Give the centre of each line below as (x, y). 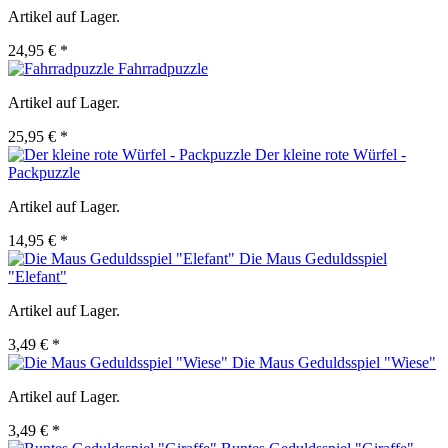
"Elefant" (37, 277)
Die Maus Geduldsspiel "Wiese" (334, 363)
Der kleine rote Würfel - (330, 155)
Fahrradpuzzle (163, 69)
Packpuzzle (44, 173)
